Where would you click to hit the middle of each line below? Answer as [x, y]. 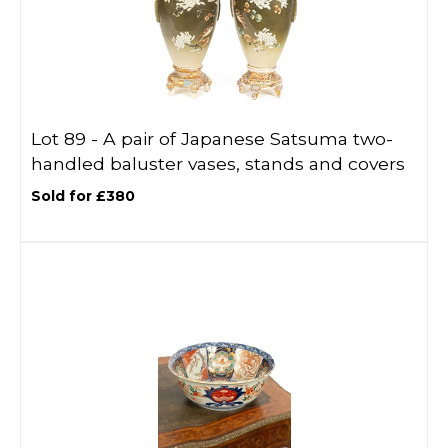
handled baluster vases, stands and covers [218, 163]
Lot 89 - [67, 138]
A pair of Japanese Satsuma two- [248, 138]
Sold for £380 [83, 196]
